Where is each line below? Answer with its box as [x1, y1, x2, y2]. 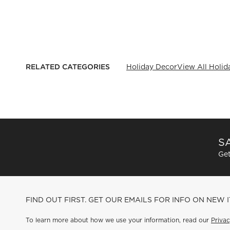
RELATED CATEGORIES [26, 62, 110, 71]
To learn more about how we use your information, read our [26, 216, 211, 224]
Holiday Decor [126, 63, 177, 71]
